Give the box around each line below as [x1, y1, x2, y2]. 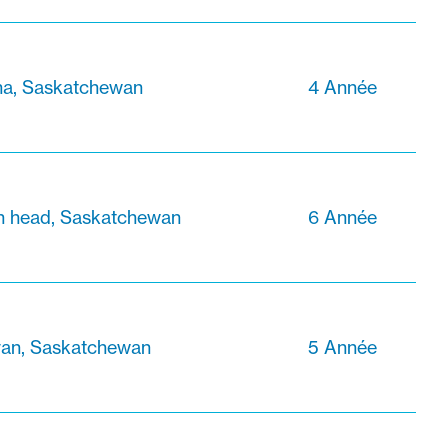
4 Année [308, 76, 377, 99]
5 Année [308, 336, 377, 359]
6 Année [308, 206, 377, 229]
